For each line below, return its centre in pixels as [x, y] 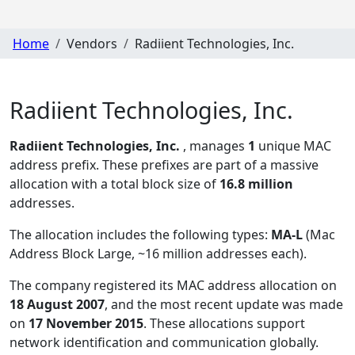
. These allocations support [224, 324]
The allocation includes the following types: [140, 235]
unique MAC [293, 146]
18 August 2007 [57, 305]
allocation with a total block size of [115, 184]
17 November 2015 [86, 324]
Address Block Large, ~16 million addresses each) [157, 254]
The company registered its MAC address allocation [165, 286]
